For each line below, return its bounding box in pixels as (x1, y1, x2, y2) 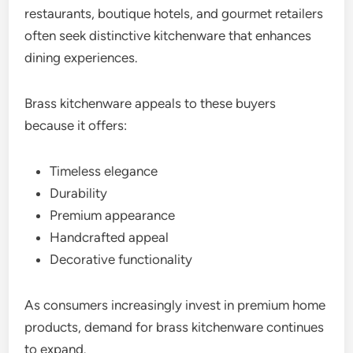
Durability (50, 184, 108, 201)
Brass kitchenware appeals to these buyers (24, 95, 277, 111)
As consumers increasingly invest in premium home (24, 296, 326, 313)
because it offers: (24, 117, 128, 133)
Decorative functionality (50, 251, 193, 267)
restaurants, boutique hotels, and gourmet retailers (24, 5, 324, 21)
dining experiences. (24, 49, 139, 65)
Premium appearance (50, 206, 176, 223)
